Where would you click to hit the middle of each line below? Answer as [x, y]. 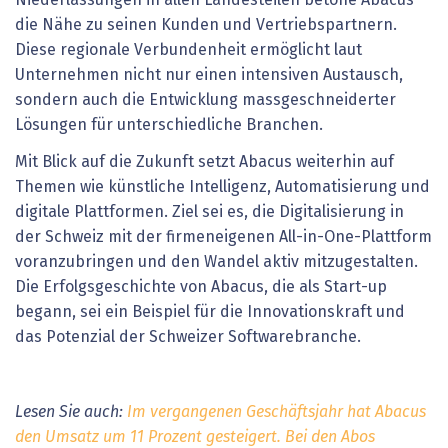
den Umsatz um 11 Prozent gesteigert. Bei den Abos [195, 437]
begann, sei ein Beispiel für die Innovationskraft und [210, 312]
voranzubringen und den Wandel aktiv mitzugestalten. [216, 262]
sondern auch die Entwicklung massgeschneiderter [205, 99]
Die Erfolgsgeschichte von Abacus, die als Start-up [201, 287]
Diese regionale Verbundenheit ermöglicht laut [188, 49]
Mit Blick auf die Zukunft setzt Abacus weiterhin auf [204, 162]
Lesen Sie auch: [71, 412]
